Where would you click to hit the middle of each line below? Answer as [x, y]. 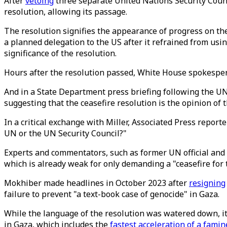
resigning [207, 183]
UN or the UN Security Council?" [65, 133]
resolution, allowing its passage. [66, 12]
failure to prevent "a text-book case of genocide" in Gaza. [112, 194]
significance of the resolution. [60, 53]
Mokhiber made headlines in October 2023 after [97, 183]
